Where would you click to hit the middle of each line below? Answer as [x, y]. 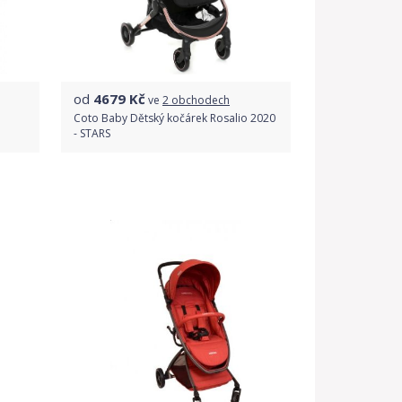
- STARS [92, 133]
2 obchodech [196, 100]
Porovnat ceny [176, 190]
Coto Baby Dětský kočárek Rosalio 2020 [175, 118]
